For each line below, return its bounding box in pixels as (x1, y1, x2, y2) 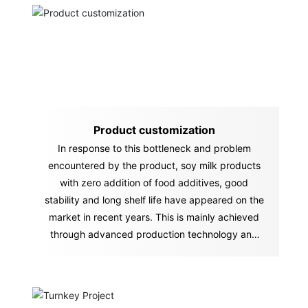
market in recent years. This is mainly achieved (49, 211, 259, 223)
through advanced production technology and (50, 228, 258, 241)
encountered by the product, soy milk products (47, 159, 261, 172)
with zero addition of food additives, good (60, 177, 248, 189)
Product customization (93, 123, 215, 137)
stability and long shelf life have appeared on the (44, 194, 264, 206)
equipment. (129, 245, 179, 258)
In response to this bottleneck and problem (57, 142, 251, 155)
